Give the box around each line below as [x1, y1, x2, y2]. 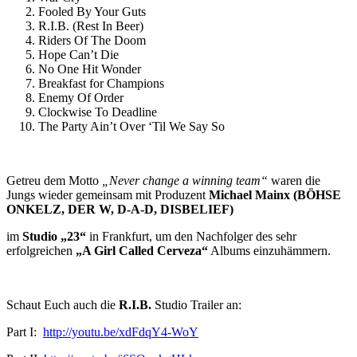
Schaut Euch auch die [6, 298, 119, 312]
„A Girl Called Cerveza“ [76, 244, 208, 257]
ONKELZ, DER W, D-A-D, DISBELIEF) [6, 202, 233, 216]
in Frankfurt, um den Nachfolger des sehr [89, 229, 296, 243]
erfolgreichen [6, 244, 76, 257]
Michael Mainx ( [209, 188, 297, 202]
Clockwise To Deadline [38, 105, 157, 119]
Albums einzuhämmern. [208, 244, 331, 257]
